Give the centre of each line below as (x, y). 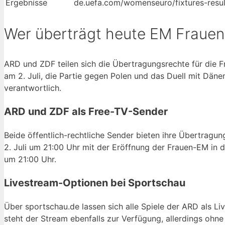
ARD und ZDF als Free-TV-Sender (86, 111)
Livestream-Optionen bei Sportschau (95, 183)
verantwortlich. (33, 88)
